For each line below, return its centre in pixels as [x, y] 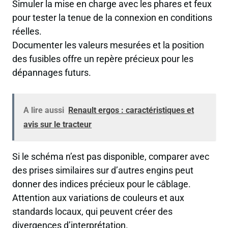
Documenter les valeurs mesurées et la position [108, 45]
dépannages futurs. [52, 73]
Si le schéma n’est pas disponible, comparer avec [111, 157]
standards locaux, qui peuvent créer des [92, 212]
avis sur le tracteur [58, 124]
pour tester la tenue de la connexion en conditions [112, 18]
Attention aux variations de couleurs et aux [98, 198]
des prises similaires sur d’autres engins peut [103, 170]
